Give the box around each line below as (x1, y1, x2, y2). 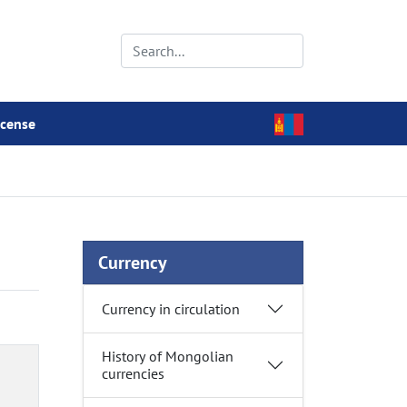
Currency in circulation (102, 299, 240, 318)
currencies (102, 364, 164, 382)
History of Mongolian (102, 347, 233, 365)
